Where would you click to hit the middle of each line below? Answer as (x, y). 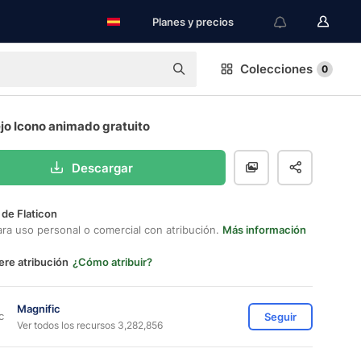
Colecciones (276, 69)
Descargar (102, 168)
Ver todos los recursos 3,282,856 (90, 325)
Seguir (280, 317)
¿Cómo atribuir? (112, 262)
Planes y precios (193, 22)
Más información (264, 230)
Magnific (39, 308)
